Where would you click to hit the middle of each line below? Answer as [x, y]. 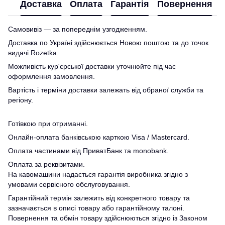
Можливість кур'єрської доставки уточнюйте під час [92, 67]
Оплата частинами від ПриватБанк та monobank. [88, 151]
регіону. [21, 100]
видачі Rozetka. [33, 53]
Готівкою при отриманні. [48, 124]
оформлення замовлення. [51, 77]
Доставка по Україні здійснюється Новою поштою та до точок [108, 43]
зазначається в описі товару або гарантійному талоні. [96, 208]
